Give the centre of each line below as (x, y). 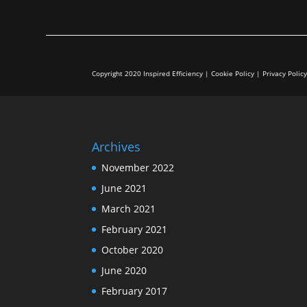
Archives (116, 146)
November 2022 (138, 167)
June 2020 (124, 270)
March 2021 (129, 208)
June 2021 (124, 188)
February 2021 (135, 229)
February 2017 (135, 291)
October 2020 (133, 249)
